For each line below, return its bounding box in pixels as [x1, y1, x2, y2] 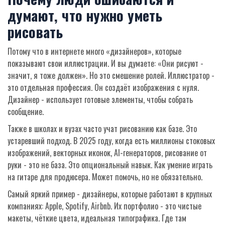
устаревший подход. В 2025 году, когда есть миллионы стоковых [8, 135, 215, 147]
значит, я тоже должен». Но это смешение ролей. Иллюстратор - [8, 69, 214, 82]
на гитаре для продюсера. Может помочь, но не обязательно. [8, 171, 202, 183]
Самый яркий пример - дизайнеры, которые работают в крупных [8, 188, 212, 200]
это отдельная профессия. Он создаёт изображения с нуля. [8, 81, 199, 94]
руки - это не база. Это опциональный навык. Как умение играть [8, 159, 212, 171]
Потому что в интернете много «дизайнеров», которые [8, 45, 181, 58]
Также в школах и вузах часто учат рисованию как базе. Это [8, 123, 197, 135]
